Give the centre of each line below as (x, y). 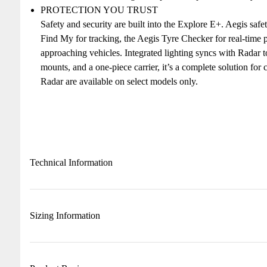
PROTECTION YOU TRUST (99, 10)
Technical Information (71, 163)
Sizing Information (65, 216)
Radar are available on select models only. (119, 82)
